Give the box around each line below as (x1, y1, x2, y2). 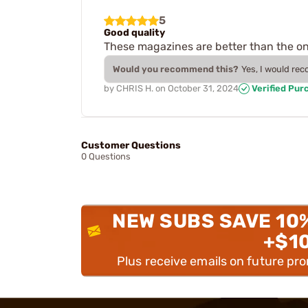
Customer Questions (81, 140, 181, 152)
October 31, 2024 (168, 82, 239, 93)
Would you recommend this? (113, 63, 239, 74)
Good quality (104, 26, 165, 38)
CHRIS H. (116, 82, 153, 93)
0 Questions (81, 151, 131, 162)
